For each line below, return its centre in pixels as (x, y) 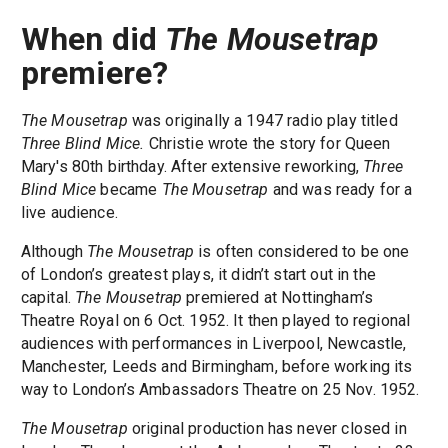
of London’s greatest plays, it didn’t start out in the (198, 274)
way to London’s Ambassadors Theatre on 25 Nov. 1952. (220, 389)
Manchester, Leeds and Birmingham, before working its (216, 366)
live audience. (69, 212)
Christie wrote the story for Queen (267, 143)
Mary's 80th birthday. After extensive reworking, (192, 166)
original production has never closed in (267, 428)
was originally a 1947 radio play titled (262, 120)
